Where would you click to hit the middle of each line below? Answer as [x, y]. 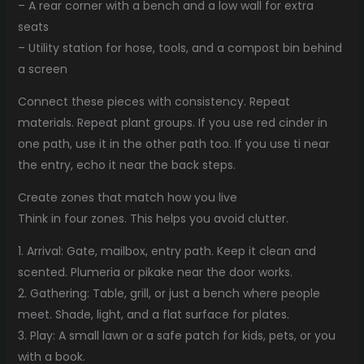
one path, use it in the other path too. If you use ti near [173, 143]
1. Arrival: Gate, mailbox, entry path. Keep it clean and [167, 251]
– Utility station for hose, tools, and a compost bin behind [180, 48]
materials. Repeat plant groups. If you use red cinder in [172, 122]
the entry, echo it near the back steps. [126, 165]
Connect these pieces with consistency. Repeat [154, 101]
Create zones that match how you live [127, 197]
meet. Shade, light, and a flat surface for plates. [153, 314]
